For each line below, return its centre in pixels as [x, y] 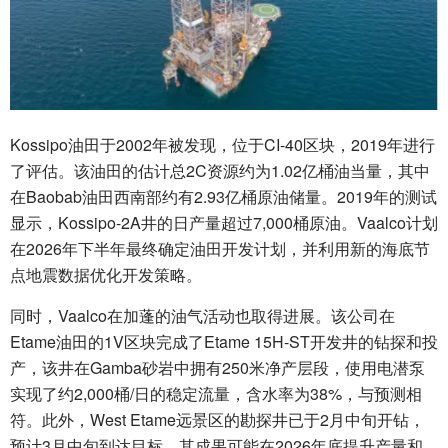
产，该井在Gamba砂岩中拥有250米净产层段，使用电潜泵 [217, 367]
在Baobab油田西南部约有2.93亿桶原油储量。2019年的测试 [223, 196]
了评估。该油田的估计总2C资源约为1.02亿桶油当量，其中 [220, 170]
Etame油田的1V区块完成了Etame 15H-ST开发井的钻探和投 [224, 341]
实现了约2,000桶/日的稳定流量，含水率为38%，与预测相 [216, 393]
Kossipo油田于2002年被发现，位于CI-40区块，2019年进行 [222, 144]
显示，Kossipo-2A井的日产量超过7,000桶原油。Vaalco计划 [224, 222]
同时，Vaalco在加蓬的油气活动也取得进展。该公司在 [202, 315]
